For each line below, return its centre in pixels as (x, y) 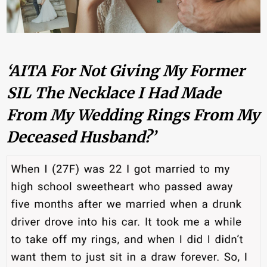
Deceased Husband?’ (81, 137)
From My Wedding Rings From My (133, 115)
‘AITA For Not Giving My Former (126, 71)
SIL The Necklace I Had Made (114, 93)
